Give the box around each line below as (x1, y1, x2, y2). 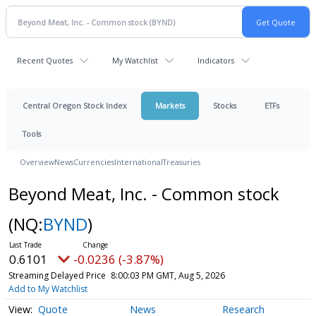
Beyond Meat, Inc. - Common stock (8, 182, 279, 205)
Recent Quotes (17, 55, 73, 66)
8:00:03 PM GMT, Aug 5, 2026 (110, 269, 225, 281)
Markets (155, 100, 185, 111)
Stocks (213, 100, 236, 111)
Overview (20, 157, 54, 167)
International (114, 157, 163, 167)
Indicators (197, 55, 234, 66)
